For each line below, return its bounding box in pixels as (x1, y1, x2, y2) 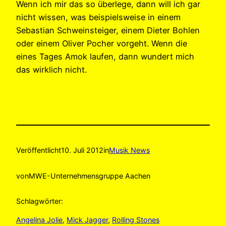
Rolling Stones (112, 215, 159, 224)
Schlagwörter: (16, 197, 63, 206)
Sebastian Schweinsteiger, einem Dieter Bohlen (16, 25, 200, 35)
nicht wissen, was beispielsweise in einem (16, 12, 181, 22)
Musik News (109, 146, 150, 155)
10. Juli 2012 (61, 146, 103, 155)
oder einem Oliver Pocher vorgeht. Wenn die (16, 38, 187, 48)
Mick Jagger (67, 215, 108, 224)
